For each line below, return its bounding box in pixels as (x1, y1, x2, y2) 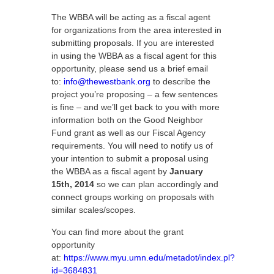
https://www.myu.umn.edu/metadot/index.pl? (64, 253, 235, 262)
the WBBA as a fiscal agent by (51, 166, 169, 176)
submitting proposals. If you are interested (51, 38, 214, 48)
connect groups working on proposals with (51, 192, 214, 202)
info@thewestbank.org (64, 76, 150, 86)
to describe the (150, 76, 210, 86)
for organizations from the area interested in (51, 25, 221, 35)
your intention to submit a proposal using (51, 154, 209, 163)
